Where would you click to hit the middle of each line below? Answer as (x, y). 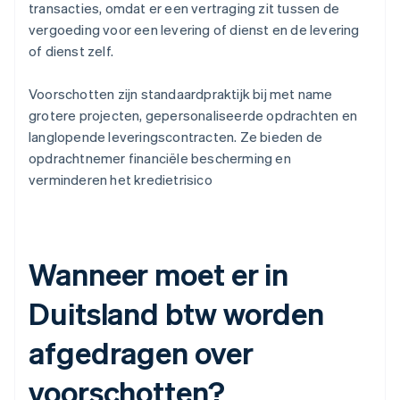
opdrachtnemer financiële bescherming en (160, 158)
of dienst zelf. (71, 51)
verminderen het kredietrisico (121, 180)
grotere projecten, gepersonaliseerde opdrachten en (193, 116)
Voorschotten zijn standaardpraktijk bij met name (181, 94)
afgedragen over (141, 353)
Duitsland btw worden (176, 313)
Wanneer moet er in (159, 274)
